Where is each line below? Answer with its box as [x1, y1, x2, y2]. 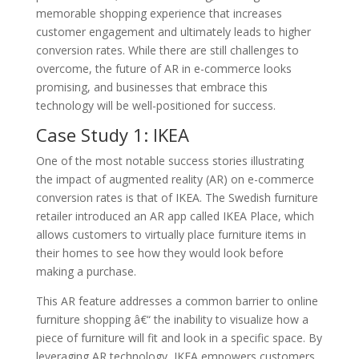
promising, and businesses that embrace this [35, 79, 268, 95]
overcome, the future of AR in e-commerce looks [35, 60, 292, 76]
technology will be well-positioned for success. [35, 97, 276, 113]
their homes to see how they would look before [35, 244, 284, 260]
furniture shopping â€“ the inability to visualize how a [35, 311, 309, 327]
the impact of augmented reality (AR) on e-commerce [35, 171, 314, 187]
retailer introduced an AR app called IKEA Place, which [35, 208, 314, 224]
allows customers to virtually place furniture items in [35, 226, 306, 242]
